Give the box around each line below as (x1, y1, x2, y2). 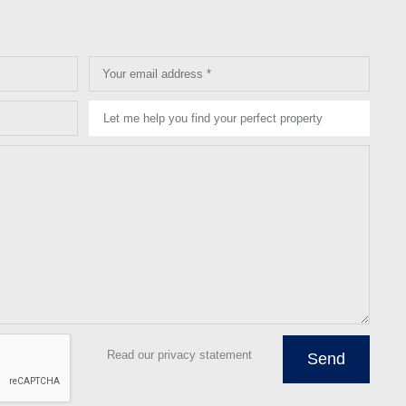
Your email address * (102, 67, 212, 82)
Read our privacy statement (107, 348, 252, 362)
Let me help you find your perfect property (102, 111, 323, 125)
